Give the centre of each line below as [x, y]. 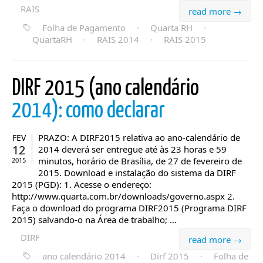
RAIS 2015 [185, 39]
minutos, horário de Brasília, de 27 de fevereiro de [140, 161]
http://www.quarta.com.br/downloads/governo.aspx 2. [123, 196]
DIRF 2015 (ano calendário [105, 89]
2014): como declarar [88, 111]
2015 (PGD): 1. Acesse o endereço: [82, 184]
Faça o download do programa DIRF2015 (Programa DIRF [129, 208]
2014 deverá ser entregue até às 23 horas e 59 [132, 149]
